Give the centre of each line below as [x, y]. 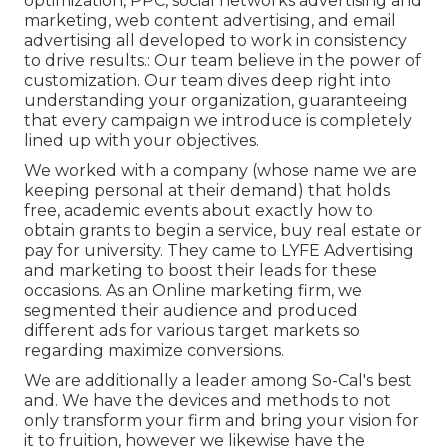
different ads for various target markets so [192, 330]
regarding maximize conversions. [154, 350]
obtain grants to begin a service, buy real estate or [223, 230]
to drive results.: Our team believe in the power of [222, 60]
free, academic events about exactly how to [198, 210]
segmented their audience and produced [191, 310]
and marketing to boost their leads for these [200, 270]
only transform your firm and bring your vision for [221, 420]
